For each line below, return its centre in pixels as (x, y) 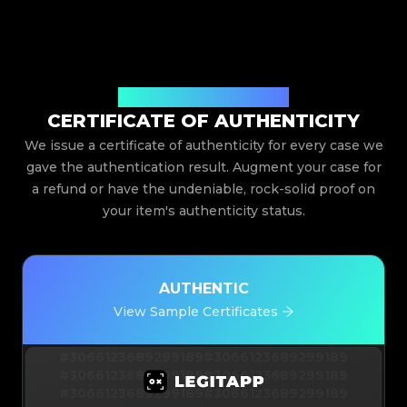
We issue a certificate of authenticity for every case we (203, 146)
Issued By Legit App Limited (203, 97)
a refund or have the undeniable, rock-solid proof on (203, 189)
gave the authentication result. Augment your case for (203, 168)
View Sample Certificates (195, 312)
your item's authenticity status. (203, 211)
